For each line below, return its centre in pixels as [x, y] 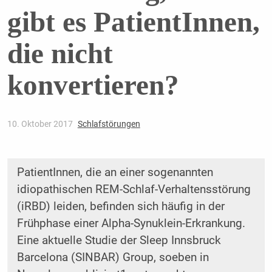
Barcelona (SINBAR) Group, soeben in [113, 258]
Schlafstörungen [109, 124]
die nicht [60, 54]
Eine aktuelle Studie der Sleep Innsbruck [119, 241]
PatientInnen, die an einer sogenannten [115, 173]
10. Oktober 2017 [41, 124]
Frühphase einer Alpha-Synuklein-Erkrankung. [131, 224]
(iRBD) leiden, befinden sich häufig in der [121, 207]
